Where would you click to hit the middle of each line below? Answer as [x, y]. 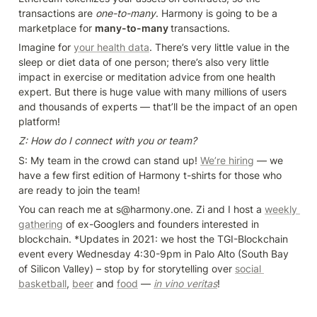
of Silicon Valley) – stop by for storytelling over [127, 268]
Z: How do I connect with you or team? [108, 140]
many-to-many [133, 28]
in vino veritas [185, 283]
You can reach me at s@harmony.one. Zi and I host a [142, 209]
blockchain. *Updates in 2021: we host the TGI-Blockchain [153, 238]
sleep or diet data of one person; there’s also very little [144, 62]
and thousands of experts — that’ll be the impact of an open [158, 106]
